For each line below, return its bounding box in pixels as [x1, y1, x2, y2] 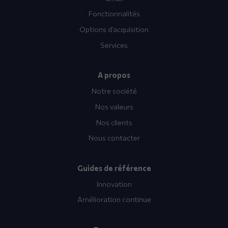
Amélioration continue [77, 194, 151, 204]
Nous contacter [88, 133, 140, 142]
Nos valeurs [95, 101, 133, 111]
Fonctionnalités [88, 9, 140, 18]
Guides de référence [77, 163, 151, 173]
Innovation [96, 179, 132, 188]
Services [100, 40, 128, 49]
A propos [98, 70, 130, 80]
